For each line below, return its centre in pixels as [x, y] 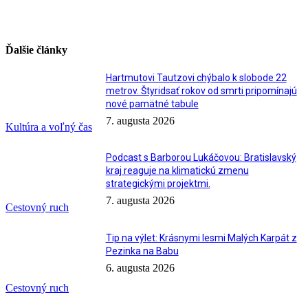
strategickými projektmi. [158, 184]
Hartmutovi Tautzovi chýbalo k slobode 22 [196, 77]
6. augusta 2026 [140, 268]
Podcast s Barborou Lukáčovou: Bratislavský [201, 158]
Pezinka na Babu [142, 251]
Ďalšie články [36, 50]
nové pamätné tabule [152, 103]
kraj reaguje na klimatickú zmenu [177, 171]
